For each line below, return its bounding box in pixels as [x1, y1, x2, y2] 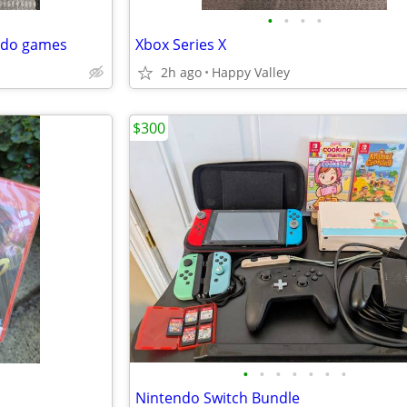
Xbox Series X [135, 35, 226, 55]
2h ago [161, 64, 202, 81]
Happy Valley [212, 64, 290, 81]
